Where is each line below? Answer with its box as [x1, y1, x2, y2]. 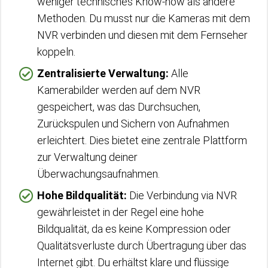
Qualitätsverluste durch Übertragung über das [37, 239, 246, 252]
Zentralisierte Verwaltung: [37, 67, 169, 80]
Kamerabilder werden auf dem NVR [37, 84, 200, 96]
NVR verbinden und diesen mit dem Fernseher [37, 29, 248, 41]
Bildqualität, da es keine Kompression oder [37, 223, 231, 235]
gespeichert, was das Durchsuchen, [37, 100, 200, 113]
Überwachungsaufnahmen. [37, 167, 160, 180]
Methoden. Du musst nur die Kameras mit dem [37, 12, 250, 25]
